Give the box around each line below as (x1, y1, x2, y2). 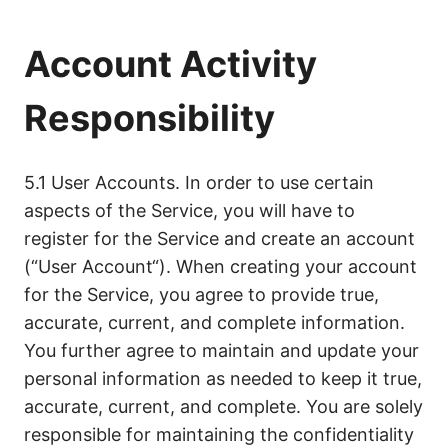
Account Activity (24, 42, 317, 86)
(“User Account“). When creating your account (24, 256, 417, 277)
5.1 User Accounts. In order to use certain (24, 172, 374, 193)
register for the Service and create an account (24, 228, 415, 249)
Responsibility (24, 96, 275, 140)
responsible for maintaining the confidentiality (24, 424, 414, 445)
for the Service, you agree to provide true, (24, 284, 379, 305)
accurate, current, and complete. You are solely (24, 396, 423, 417)
